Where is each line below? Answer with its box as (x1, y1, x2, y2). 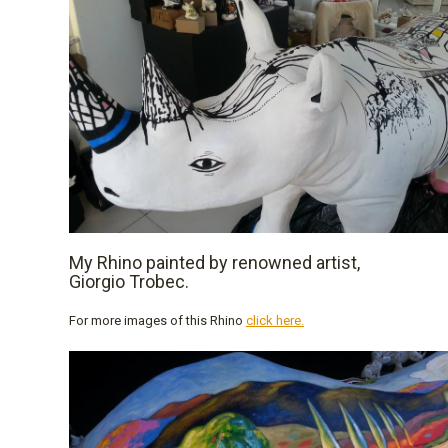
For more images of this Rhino (69, 312, 246, 328)
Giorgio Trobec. (69, 270, 189, 292)
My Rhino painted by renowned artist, (69, 251, 360, 273)
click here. (246, 312, 304, 328)
